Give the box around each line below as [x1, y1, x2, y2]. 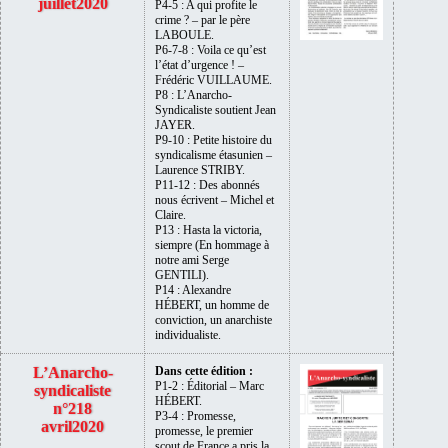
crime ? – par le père [155, 12, 250, 27]
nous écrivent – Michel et [155, 192, 274, 207]
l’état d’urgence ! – [155, 57, 244, 72]
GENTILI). [155, 267, 209, 282]
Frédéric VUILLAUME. [155, 72, 272, 87]
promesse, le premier [155, 423, 253, 438]
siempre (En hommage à [155, 237, 269, 252]
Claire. [155, 207, 186, 222]
